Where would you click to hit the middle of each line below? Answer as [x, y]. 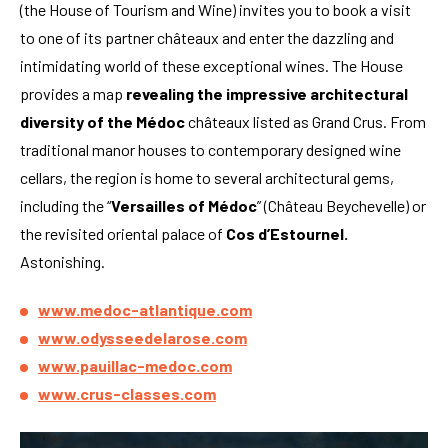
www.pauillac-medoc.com [135, 365]
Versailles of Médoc [184, 205]
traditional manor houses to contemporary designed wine [210, 149]
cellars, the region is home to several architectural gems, [207, 177]
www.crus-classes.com [127, 393]
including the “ [65, 205]
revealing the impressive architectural [265, 93]
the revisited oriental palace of [123, 233]
